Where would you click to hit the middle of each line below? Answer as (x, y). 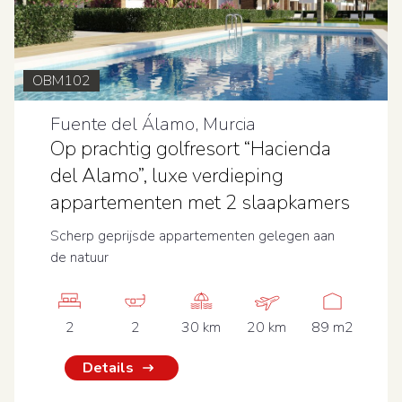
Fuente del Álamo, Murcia (153, 124)
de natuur (79, 258)
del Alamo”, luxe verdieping (167, 176)
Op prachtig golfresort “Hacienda (191, 149)
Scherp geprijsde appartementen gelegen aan (192, 236)
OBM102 (61, 81)
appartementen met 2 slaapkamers (200, 203)
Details (108, 368)
